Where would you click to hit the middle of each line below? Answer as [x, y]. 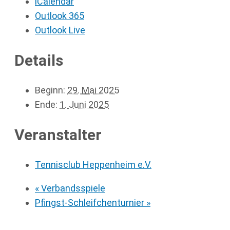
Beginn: [50, 90]
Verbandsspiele [72, 188]
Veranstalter [58, 135]
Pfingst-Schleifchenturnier [91, 202]
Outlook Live [60, 30]
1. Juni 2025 [84, 105]
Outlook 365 [60, 16]
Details [39, 61]
